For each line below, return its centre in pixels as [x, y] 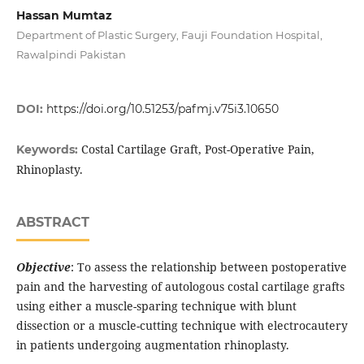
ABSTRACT [52, 223]
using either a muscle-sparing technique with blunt [156, 306]
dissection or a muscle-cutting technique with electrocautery [182, 326]
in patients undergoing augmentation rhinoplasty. [152, 345]
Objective [43, 267]
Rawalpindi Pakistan [71, 55]
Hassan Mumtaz [64, 16]
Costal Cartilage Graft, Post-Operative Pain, [197, 149]
